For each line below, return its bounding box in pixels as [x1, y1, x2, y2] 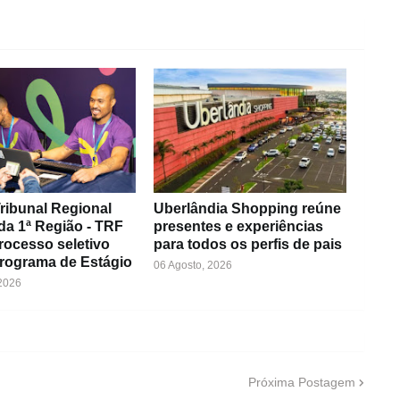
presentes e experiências [153, 219, 323, 234]
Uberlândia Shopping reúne [153, 201, 341, 216]
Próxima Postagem [247, 374, 355, 389]
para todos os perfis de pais [153, 237, 342, 252]
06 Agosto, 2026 [153, 259, 232, 271]
